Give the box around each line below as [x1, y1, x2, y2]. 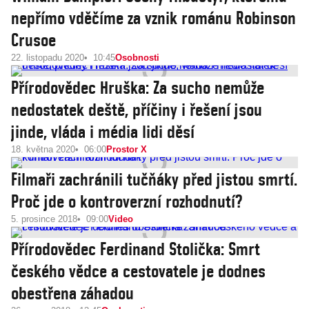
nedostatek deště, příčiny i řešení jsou [11, 99, 262, 120]
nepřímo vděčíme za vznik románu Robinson [11, 8, 296, 28]
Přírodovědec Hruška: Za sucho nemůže [11, 77, 264, 98]
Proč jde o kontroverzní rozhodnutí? [11, 191, 242, 212]
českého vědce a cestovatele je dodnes [11, 261, 266, 281]
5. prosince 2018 [11, 214, 77, 224]
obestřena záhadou [11, 283, 134, 303]
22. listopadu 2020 [11, 52, 84, 63]
